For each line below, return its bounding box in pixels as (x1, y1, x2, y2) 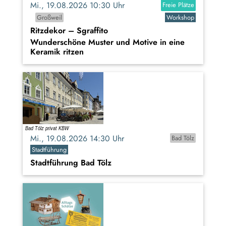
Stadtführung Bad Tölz (30, 157, 111, 169)
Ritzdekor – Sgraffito (30, 25, 108, 37)
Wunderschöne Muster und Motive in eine (30, 36, 185, 48)
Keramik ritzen (30, 46, 84, 58)
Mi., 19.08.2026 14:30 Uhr (30, 133, 132, 145)
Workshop (166, 13, 194, 23)
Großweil (36, 13, 62, 23)
